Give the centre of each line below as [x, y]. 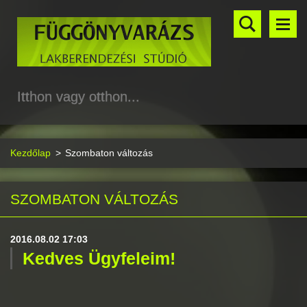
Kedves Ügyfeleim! [99, 258]
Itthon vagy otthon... [78, 97]
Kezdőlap [30, 153]
